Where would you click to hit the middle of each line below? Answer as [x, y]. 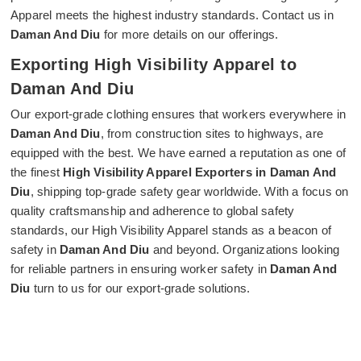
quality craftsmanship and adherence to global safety [153, 211]
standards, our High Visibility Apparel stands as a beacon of [171, 230]
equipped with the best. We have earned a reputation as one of [178, 153]
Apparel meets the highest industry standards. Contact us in [172, 15]
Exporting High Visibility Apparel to [154, 64]
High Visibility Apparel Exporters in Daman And [200, 172]
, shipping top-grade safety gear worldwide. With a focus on [189, 191]
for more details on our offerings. [191, 34]
